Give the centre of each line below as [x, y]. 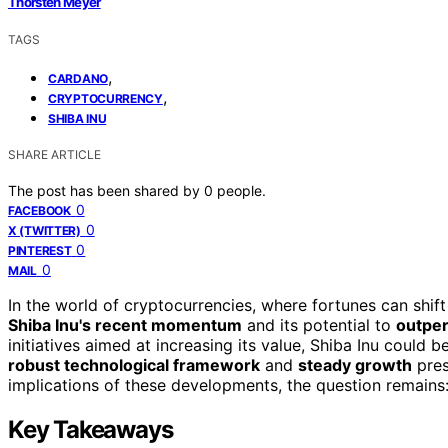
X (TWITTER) [44, 230]
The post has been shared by [106, 190]
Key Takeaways [90, 429]
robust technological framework [134, 364]
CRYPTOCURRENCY [105, 98]
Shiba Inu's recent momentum [125, 324]
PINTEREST [40, 250]
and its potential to [319, 324]
